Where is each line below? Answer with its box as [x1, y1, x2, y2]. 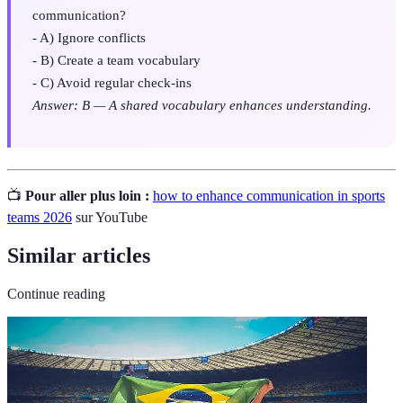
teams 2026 [7, 210, 72, 225]
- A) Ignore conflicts [32, 29, 146, 45]
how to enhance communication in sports [153, 188, 385, 203]
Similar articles [7, 243, 150, 267]
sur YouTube [72, 210, 148, 225]
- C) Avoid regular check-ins [32, 74, 192, 90]
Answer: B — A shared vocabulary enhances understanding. [32, 96, 372, 112]
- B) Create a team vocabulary [32, 51, 201, 67]
